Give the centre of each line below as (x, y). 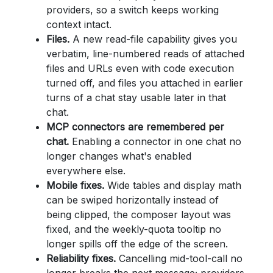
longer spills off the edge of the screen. (137, 244)
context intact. (79, 24)
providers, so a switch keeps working (133, 10)
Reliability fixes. (81, 258)
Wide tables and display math (173, 185)
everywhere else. (86, 171)
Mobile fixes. (75, 185)
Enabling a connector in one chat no (155, 141)
